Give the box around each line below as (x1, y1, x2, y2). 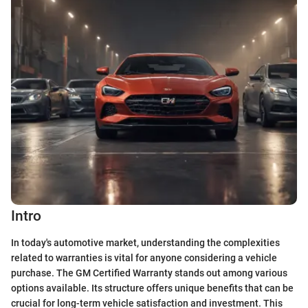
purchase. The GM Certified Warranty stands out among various (11, 267, 287, 278)
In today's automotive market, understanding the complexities (11, 236, 280, 248)
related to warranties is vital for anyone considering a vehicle (11, 252, 277, 263)
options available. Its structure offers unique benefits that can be (11, 282, 294, 294)
